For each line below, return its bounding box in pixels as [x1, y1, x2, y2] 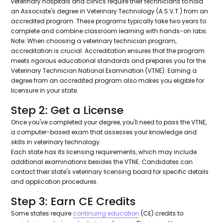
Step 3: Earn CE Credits [11, 194, 139, 210]
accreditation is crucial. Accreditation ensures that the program [11, 47, 205, 55]
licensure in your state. [11, 86, 79, 95]
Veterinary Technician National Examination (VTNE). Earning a [11, 66, 197, 75]
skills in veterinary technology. [11, 138, 103, 147]
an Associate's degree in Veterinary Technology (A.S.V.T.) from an [11, 7, 209, 16]
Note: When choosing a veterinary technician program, [11, 37, 177, 46]
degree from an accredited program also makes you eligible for [11, 76, 205, 85]
